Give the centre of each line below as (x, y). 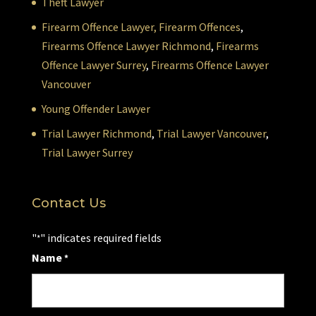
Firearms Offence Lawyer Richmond (126, 46)
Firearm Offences (199, 27)
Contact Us (68, 203)
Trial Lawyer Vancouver (211, 134)
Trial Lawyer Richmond (96, 134)
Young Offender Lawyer (96, 109)
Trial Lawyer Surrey (87, 153)
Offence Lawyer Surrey (93, 65)
